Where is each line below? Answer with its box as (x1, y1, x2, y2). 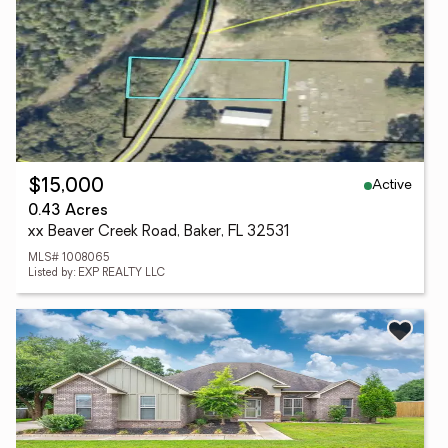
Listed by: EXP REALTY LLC (28, 268, 165, 279)
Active (372, 177, 412, 193)
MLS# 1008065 (28, 253, 110, 264)
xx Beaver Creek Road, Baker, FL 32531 (28, 225, 290, 240)
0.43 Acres (28, 204, 108, 219)
